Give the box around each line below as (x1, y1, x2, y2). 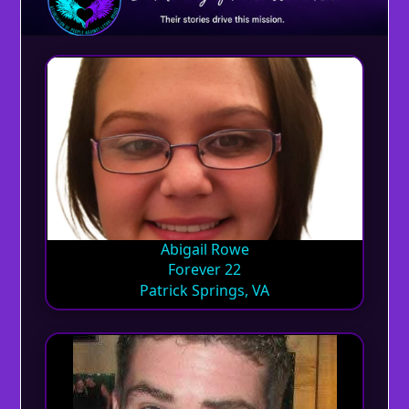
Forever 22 (168, 259, 242, 280)
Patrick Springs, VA (140, 279, 270, 300)
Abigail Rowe (160, 238, 249, 259)
